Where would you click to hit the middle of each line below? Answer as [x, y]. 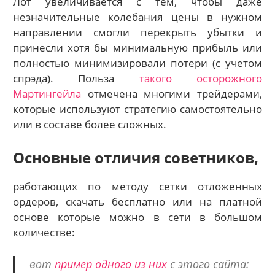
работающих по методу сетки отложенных [137, 187]
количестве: [44, 233]
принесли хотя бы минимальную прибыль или [137, 47]
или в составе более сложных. [90, 124]
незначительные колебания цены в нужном [137, 17]
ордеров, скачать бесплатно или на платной [137, 202]
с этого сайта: [208, 264]
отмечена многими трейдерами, [172, 93]
